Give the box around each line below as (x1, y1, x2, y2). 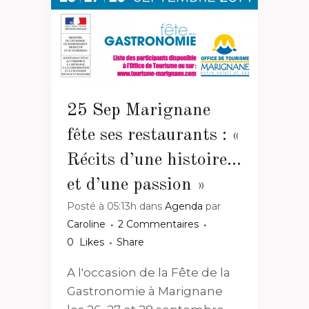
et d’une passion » (67, 175, 206, 194)
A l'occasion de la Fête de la (67, 265, 230, 279)
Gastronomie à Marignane (67, 283, 223, 298)
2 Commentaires (118, 217, 199, 230)
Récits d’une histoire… (67, 150, 241, 169)
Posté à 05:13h (67, 199, 137, 212)
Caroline (67, 217, 106, 230)
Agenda (165, 199, 203, 212)
